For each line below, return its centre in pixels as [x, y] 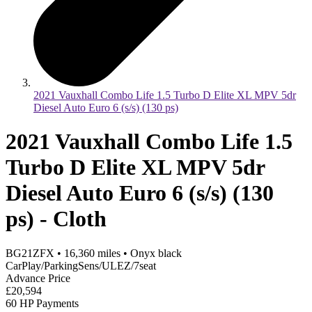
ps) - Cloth [56, 219]
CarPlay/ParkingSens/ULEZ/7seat [81, 265]
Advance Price [38, 278]
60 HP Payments [42, 303]
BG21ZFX [30, 253]
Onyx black [156, 253]
